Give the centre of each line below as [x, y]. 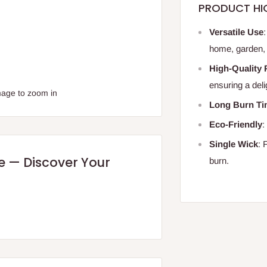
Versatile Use [237, 32]
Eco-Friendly [236, 125]
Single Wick [234, 144]
